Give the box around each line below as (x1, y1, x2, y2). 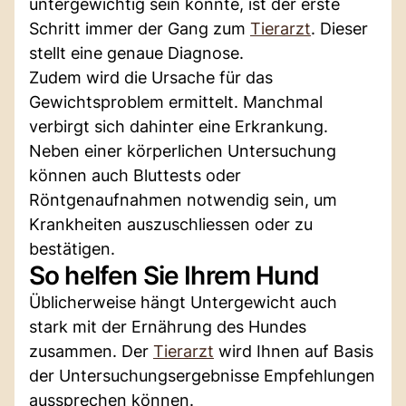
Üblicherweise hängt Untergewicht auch (29, 292, 337, 312)
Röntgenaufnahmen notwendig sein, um (29, 189, 337, 209)
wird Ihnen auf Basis (214, 341, 373, 361)
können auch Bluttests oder (29, 165, 241, 185)
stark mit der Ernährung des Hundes (29, 316, 306, 336)
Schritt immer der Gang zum (29, 18, 250, 38)
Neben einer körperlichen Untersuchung (29, 140, 336, 160)
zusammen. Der (29, 341, 153, 361)
